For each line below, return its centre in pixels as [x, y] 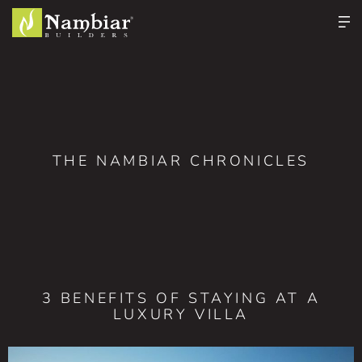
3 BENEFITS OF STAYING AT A [181, 298]
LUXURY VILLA [181, 314]
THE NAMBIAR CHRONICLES [181, 161]
